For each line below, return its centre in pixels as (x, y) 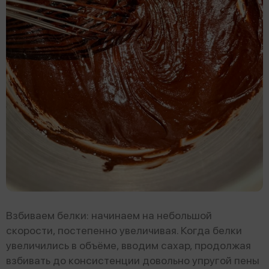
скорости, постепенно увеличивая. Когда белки (124, 230)
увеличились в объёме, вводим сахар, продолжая (128, 245)
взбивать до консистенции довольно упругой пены (133, 260)
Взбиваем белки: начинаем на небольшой (109, 215)
